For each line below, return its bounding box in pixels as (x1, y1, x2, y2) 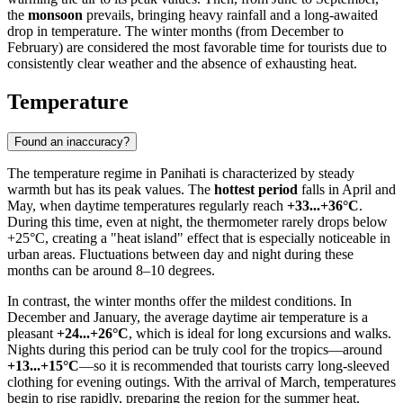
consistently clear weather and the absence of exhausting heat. (7, 55, 357, 71)
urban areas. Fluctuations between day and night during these (7, 246, 354, 262)
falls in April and (298, 181, 396, 197)
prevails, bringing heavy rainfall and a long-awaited (83, 6, 378, 22)
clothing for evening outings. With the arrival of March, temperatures (7, 373, 396, 390)
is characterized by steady (206, 165, 354, 181)
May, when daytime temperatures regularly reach (7, 197, 287, 213)
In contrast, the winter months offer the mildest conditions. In (7, 292, 352, 309)
